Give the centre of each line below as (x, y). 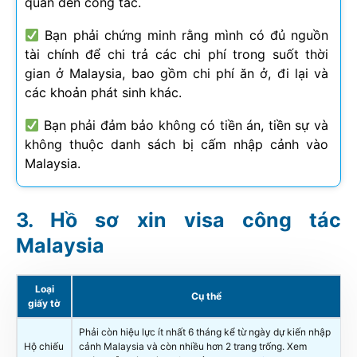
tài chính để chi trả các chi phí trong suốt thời (177, 54)
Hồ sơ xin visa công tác (196, 220)
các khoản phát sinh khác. (103, 92)
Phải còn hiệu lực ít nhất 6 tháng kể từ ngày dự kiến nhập (205, 331)
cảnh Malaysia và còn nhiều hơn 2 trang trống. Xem (193, 346)
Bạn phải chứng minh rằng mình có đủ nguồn (184, 35)
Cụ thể (206, 296)
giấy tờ (44, 303)
